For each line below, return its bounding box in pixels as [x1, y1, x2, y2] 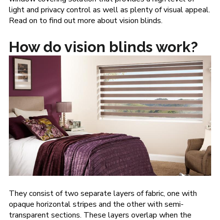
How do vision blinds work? [8, 38, 198, 55]
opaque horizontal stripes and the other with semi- [8, 199, 184, 210]
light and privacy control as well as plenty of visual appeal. [8, 4, 210, 15]
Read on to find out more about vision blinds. [8, 15, 165, 26]
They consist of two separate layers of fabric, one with [8, 188, 197, 199]
